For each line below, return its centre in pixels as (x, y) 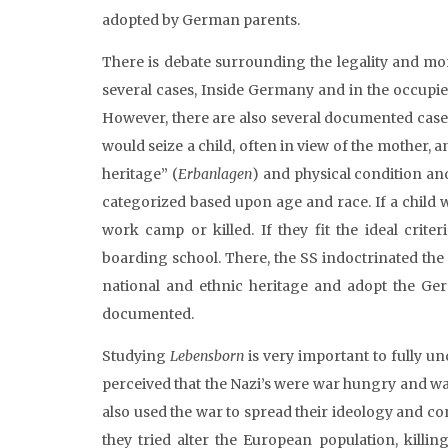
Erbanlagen (214, 174)
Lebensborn (206, 356)
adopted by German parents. (201, 20)
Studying (136, 356)
